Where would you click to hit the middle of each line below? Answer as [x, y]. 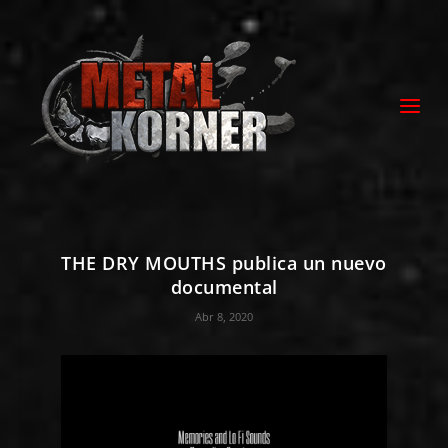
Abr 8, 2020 [224, 316]
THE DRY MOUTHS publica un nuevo [224, 263]
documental [224, 287]
